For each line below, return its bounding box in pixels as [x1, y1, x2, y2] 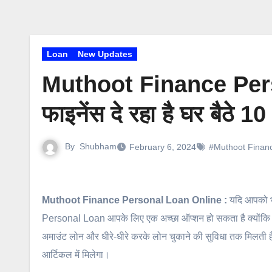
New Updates [78, 49, 132, 59]
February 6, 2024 [129, 141, 196, 152]
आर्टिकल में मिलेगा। [42, 249, 110, 260]
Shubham [80, 141, 117, 151]
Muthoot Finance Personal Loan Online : [50, 194, 227, 205]
